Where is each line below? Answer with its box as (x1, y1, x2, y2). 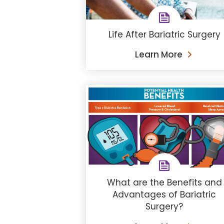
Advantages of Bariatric (112, 188, 216, 201)
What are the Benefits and (106, 176, 222, 189)
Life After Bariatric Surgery (108, 28, 220, 40)
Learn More (134, 48, 182, 60)
